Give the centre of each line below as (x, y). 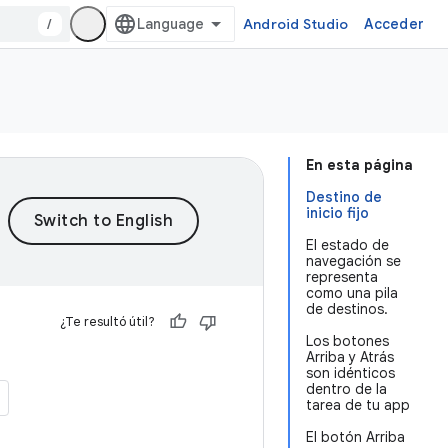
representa (342, 277)
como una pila (352, 293)
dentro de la (346, 389)
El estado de (347, 245)
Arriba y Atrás (350, 357)
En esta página (359, 165)
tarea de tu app (358, 405)
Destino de (344, 197)
